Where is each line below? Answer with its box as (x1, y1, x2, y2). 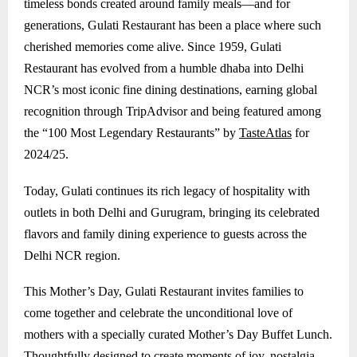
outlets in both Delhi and (24, 205, 147, 219)
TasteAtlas (239, 126, 292, 139)
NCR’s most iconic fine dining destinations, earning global (24, 83, 317, 96)
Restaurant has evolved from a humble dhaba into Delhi (24, 61, 304, 75)
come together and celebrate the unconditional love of (24, 306, 292, 320)
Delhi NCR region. (24, 248, 120, 262)
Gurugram (151, 205, 202, 219)
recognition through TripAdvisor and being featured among (24, 104, 321, 118)
